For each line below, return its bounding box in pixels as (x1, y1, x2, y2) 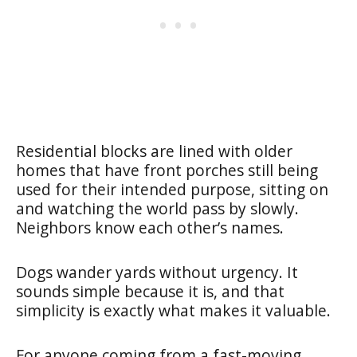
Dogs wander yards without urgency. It (16, 261, 298, 283)
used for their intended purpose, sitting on (16, 178, 328, 200)
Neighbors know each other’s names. (16, 216, 284, 238)
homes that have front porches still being (16, 159, 318, 181)
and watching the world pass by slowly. (16, 197, 299, 219)
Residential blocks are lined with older (16, 139, 292, 162)
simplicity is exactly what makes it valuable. (16, 299, 331, 321)
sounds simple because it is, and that (16, 280, 284, 302)
